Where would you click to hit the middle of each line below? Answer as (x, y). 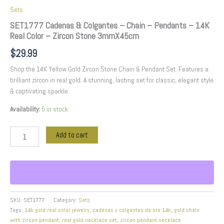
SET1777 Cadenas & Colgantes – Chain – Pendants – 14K (110, 25)
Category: (66, 200)
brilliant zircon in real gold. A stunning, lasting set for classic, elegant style (112, 80)
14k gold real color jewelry (57, 210)
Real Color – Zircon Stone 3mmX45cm (74, 35)
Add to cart (72, 135)
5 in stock (55, 109)
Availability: (25, 109)
